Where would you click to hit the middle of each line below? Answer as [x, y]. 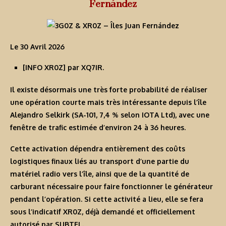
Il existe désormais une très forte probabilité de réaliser [109, 90]
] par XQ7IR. [83, 68]
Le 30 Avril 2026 [37, 47]
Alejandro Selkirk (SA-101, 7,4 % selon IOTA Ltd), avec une [110, 115]
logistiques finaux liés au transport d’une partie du [100, 161]
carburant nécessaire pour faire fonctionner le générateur [111, 187]
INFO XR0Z [44, 68]
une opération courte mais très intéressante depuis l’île [108, 102]
